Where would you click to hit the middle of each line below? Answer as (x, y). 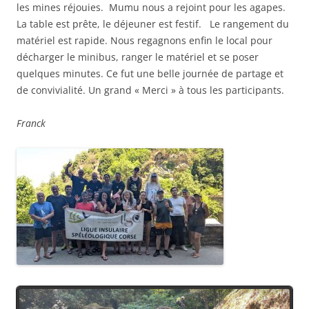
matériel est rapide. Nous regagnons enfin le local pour (144, 41)
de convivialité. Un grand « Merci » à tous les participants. (150, 90)
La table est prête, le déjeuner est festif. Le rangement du (153, 24)
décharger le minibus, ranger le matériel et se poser (138, 57)
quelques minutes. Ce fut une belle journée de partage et (150, 74)
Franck (31, 123)
